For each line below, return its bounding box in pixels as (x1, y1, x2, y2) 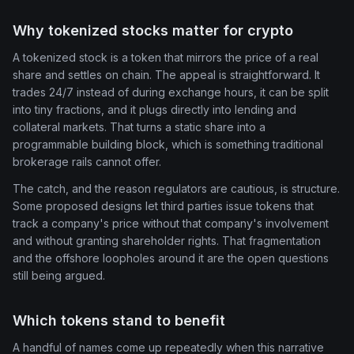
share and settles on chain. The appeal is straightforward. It (13, 67, 320, 81)
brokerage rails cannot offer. (13, 154, 161, 168)
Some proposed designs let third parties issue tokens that (13, 199, 314, 213)
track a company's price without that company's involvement (13, 217, 329, 231)
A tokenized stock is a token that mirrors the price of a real (13, 50, 318, 64)
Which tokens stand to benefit (13, 311, 225, 329)
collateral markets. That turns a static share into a (13, 119, 265, 134)
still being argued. (13, 269, 105, 283)
